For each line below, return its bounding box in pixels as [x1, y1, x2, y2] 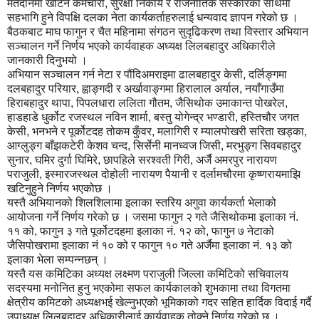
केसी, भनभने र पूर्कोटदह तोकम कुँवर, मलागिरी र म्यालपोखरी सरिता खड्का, [7, 125, 307, 137]
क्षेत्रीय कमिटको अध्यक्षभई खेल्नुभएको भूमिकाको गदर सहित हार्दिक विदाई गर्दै [7, 296, 311, 308]
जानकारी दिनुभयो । [7, 53, 88, 66]
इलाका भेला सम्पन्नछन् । [7, 253, 108, 266]
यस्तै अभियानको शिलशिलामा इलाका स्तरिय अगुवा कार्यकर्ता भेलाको [7, 196, 276, 209]
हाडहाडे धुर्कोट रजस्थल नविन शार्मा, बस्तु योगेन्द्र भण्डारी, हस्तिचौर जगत [7, 110, 299, 123]
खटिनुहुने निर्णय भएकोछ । [7, 182, 113, 194]
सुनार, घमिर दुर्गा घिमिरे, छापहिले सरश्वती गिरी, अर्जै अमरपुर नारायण [7, 153, 277, 166]
